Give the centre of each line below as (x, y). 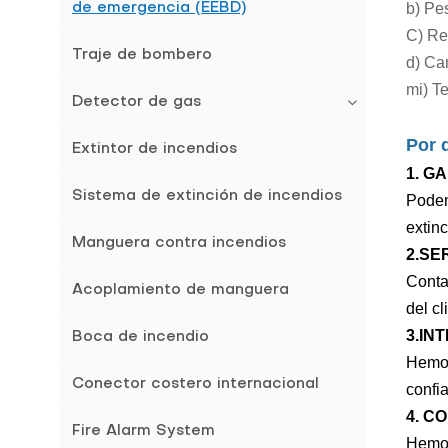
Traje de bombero (141, 55)
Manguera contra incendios (178, 243)
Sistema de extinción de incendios (206, 196)
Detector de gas (136, 102)
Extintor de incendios (154, 149)
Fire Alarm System (143, 431)
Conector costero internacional (195, 384)
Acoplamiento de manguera (180, 290)
